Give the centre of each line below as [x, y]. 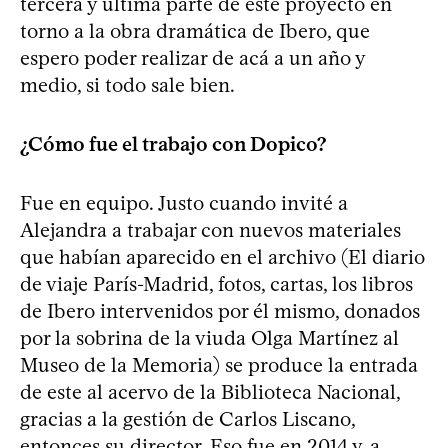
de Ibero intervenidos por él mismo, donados [220, 310]
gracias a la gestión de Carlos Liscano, [187, 418]
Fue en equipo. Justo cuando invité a [184, 202]
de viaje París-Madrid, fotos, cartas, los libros [216, 283]
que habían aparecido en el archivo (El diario [222, 256]
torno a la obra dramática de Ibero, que [195, 30]
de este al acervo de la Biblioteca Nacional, [210, 391]
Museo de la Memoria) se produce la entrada [219, 364]
